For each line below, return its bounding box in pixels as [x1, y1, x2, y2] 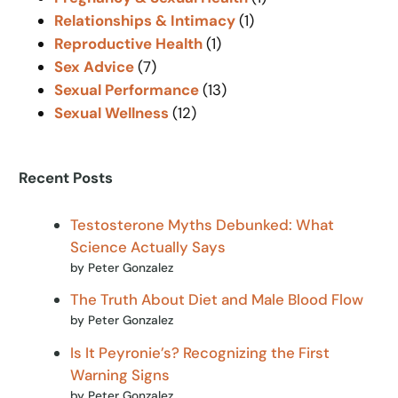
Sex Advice [54, 57, 135, 77]
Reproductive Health [54, 34, 203, 54]
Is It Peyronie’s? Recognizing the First [70, 342, 330, 362]
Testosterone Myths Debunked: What [70, 214, 335, 235]
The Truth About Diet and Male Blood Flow [70, 290, 364, 310]
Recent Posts [19, 168, 114, 188]
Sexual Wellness [54, 103, 170, 123]
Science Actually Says [70, 236, 227, 257]
